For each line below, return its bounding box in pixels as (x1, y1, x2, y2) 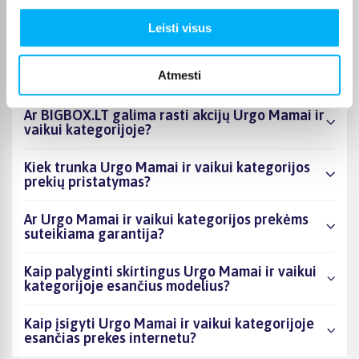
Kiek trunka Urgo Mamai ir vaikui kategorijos (24, 158, 310, 175)
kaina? (24, 68, 66, 86)
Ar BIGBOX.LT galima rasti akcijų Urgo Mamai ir (24, 106, 325, 123)
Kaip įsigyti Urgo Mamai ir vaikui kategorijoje (24, 314, 314, 332)
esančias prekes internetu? (24, 329, 196, 346)
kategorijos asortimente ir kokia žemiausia (24, 54, 297, 71)
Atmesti (158, 67, 201, 82)
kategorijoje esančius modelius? (24, 276, 230, 294)
